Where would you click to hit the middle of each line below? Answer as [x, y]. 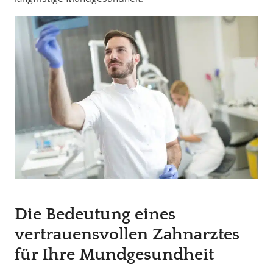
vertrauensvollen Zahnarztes [127, 234]
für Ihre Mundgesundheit [114, 254]
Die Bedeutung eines [95, 214]
